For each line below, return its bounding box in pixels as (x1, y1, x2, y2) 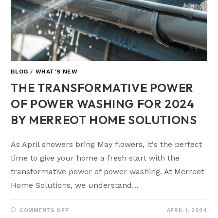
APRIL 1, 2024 (166, 207, 207, 214)
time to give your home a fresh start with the (11, 153, 180, 163)
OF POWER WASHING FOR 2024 (11, 96, 195, 111)
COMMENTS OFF (19, 207, 69, 214)
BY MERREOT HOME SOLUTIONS (11, 112, 197, 127)
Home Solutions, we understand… (11, 180, 139, 190)
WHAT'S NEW (35, 68, 78, 75)
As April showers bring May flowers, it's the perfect (11, 139, 202, 149)
